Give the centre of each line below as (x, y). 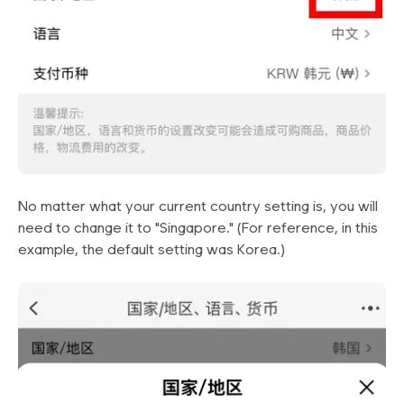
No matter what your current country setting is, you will (198, 206)
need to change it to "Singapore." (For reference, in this (198, 227)
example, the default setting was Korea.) (151, 249)
